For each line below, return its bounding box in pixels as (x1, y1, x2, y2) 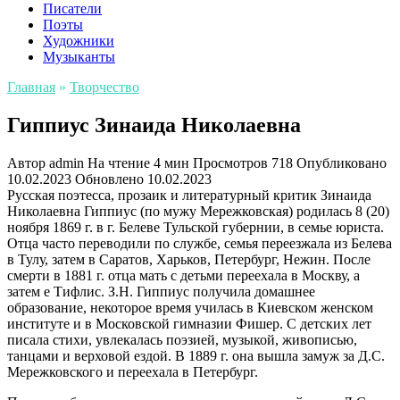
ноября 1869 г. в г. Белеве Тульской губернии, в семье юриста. (7, 219, 384, 235)
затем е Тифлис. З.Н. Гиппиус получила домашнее (7, 283, 315, 299)
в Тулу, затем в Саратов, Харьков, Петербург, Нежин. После (7, 251, 371, 267)
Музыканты (43, 49, 115, 64)
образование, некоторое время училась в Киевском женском (7, 299, 373, 315)
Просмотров (193, 154, 268, 171)
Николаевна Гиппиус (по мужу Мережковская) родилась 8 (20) (7, 203, 389, 219)
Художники (43, 33, 114, 48)
